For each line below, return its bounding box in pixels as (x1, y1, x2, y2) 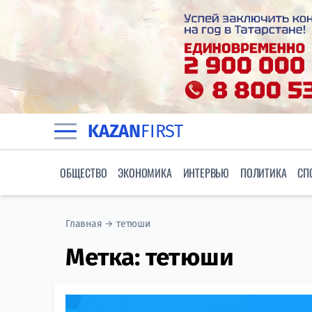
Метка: (65, 242, 146, 272)
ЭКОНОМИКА (118, 164, 172, 182)
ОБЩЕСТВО (60, 164, 107, 182)
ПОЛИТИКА (240, 164, 287, 182)
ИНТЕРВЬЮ (182, 164, 230, 182)
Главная (65, 218, 102, 231)
